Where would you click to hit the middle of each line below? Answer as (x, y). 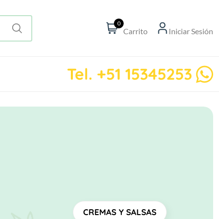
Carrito (135, 31)
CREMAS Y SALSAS (120, 212)
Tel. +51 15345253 (130, 74)
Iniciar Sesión (191, 31)
